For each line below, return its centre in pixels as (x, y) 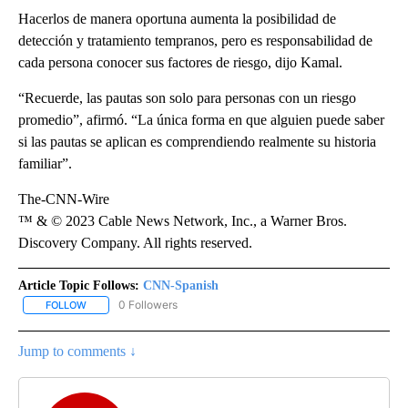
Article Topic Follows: (79, 285)
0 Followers (148, 304)
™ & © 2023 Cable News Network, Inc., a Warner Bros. (183, 220)
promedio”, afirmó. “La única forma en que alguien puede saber (201, 119)
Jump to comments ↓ (77, 352)
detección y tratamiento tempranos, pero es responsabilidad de (195, 40)
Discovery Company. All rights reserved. (135, 242)
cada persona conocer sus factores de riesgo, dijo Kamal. (180, 62)
